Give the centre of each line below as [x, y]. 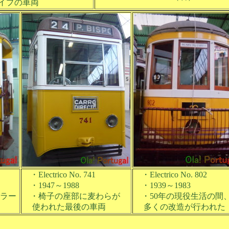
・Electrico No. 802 [170, 175]
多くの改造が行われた [179, 207]
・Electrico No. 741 [59, 175]
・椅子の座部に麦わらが [71, 196]
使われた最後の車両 [64, 207]
